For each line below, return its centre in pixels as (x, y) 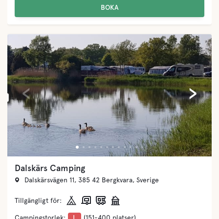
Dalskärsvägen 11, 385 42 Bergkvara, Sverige (92, 180)
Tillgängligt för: (38, 200)
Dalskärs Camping (50, 168)
